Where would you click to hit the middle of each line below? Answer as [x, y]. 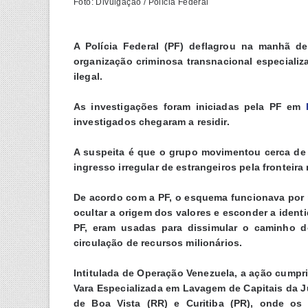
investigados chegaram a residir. [152, 121]
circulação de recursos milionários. [158, 242]
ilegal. [90, 76]
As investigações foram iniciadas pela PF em [190, 106]
